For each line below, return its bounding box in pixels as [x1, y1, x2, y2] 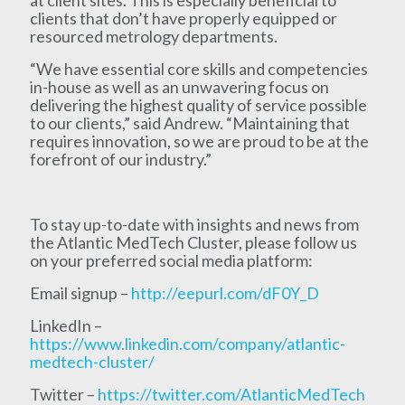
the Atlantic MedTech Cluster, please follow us [29, 231, 357, 252]
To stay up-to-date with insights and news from [29, 213, 359, 234]
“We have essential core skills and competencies [29, 58, 368, 79]
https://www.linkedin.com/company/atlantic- [29, 333, 345, 353]
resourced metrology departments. [29, 25, 278, 46]
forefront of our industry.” [29, 148, 212, 169]
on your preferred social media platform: [29, 250, 313, 270]
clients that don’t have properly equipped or [29, 7, 337, 28]
